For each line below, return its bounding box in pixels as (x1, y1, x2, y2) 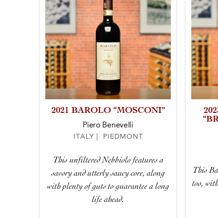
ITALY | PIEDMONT (73, 134, 143, 140)
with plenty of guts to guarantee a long (47, 182, 169, 191)
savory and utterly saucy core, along (51, 169, 165, 178)
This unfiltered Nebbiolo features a (53, 156, 163, 165)
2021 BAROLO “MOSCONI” (51, 107, 165, 115)
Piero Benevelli (83, 122, 133, 129)
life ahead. (92, 195, 124, 204)
